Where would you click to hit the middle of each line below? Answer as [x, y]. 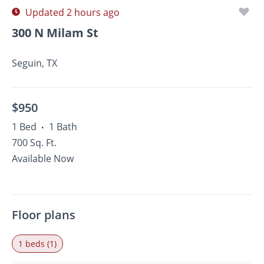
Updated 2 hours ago [71, 12]
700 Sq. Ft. [34, 143]
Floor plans [44, 215]
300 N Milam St [55, 33]
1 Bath [63, 127]
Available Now [43, 159]
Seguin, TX [34, 63]
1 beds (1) [37, 244]
